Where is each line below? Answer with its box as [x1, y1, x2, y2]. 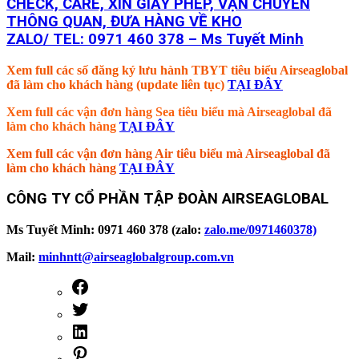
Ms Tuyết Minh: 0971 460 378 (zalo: [6, 223, 204, 237]
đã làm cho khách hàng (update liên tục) [6, 77, 228, 91]
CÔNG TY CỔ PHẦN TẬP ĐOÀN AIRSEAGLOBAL [6, 190, 329, 208]
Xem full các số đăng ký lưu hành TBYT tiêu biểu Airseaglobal [6, 63, 348, 77]
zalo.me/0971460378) [204, 223, 317, 237]
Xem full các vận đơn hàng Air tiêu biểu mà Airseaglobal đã [6, 146, 330, 160]
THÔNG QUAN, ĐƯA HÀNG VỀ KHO [6, 12, 242, 30]
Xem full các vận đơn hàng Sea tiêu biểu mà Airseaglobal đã [6, 104, 332, 119]
